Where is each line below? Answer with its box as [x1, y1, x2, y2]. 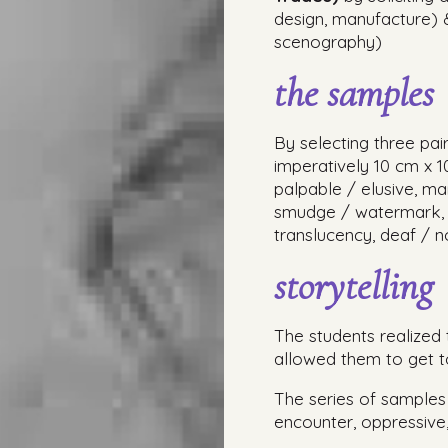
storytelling [274, 262, 433, 310]
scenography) [274, 31, 382, 52]
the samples [274, 69, 434, 117]
